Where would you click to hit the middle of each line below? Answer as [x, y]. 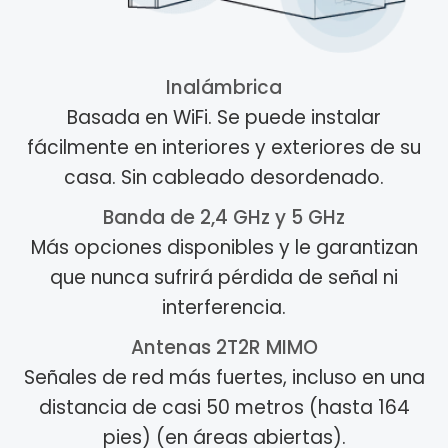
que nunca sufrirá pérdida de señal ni [224, 278]
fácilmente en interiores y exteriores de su [224, 148]
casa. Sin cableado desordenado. [224, 178]
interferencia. [224, 308]
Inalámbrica [224, 88]
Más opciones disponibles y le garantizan [224, 248]
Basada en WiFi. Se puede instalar [224, 118]
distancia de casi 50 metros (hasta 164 [224, 408]
